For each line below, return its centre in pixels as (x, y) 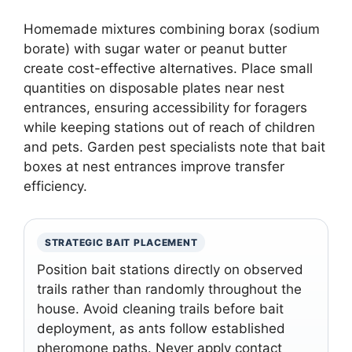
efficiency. (55, 186)
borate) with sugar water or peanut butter (155, 48)
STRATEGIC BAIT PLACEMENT (121, 242)
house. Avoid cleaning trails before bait (160, 308)
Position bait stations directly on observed (170, 269)
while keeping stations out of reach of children (169, 127)
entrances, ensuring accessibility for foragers (165, 107)
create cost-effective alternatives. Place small (168, 68)
